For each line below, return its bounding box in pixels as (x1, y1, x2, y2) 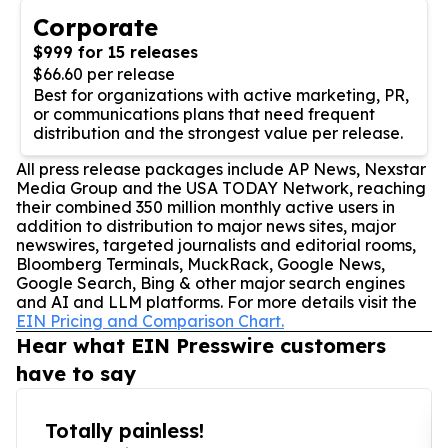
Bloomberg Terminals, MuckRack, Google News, (16, 253, 385, 274)
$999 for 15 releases (33, 41, 198, 62)
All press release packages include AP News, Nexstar (16, 158, 426, 179)
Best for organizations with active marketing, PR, (33, 84, 409, 105)
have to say (16, 360, 136, 386)
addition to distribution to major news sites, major (16, 215, 396, 236)
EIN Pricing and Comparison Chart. (16, 310, 284, 331)
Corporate (33, 11, 158, 42)
